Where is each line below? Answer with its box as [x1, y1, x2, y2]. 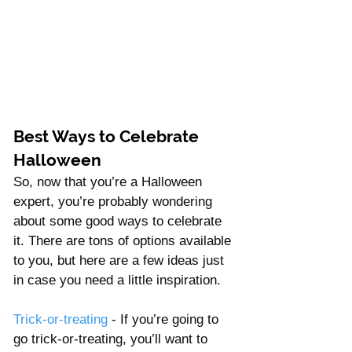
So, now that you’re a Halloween [13, 174, 206, 189]
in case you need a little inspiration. [13, 272, 225, 288]
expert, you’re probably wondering [13, 193, 216, 209]
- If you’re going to [108, 311, 222, 327]
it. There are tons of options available [13, 233, 235, 248]
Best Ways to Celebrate [13, 126, 203, 146]
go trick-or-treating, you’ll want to [13, 331, 211, 346]
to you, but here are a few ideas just [13, 252, 228, 268]
